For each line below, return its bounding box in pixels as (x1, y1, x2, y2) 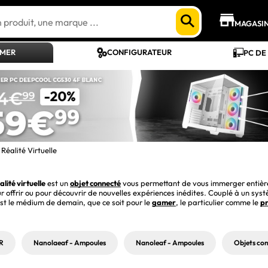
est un (45, 178, 70, 188)
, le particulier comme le (176, 197, 260, 207)
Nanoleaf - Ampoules (136, 238, 204, 247)
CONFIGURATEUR (106, 47, 172, 57)
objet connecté (70, 178, 121, 188)
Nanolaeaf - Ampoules (33, 238, 106, 247)
